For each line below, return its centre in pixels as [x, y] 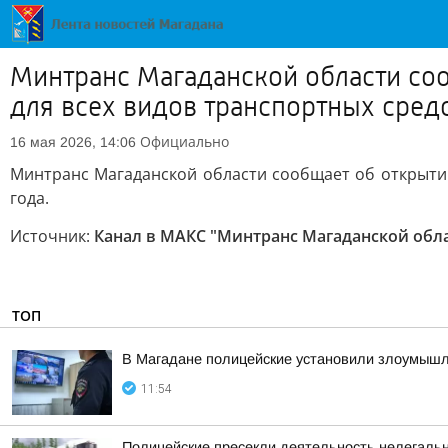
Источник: [52, 236]
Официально [184, 141]
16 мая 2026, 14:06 [73, 142]
